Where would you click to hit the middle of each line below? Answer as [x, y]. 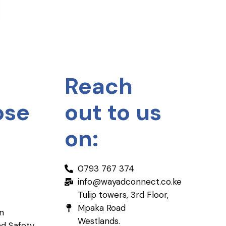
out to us [113, 112]
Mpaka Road [102, 208]
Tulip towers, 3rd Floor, [123, 195]
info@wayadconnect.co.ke [130, 182]
